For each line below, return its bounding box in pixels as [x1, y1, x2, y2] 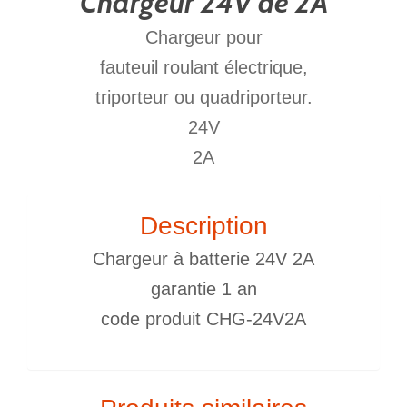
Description [139, 211, 268, 240]
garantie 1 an [150, 278, 257, 299]
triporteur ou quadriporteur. [94, 86, 313, 107]
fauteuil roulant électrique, [99, 56, 308, 77]
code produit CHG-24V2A [101, 308, 306, 329]
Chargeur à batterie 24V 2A [93, 248, 314, 269]
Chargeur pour [144, 26, 263, 47]
